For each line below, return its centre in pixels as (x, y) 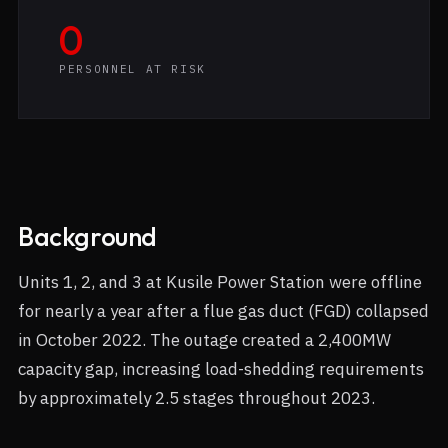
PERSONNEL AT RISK (133, 69)
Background (88, 236)
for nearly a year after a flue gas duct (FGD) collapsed (223, 311)
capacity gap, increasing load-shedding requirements (221, 369)
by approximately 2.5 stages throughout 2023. (196, 398)
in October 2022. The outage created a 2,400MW (204, 340)
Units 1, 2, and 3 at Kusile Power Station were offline (220, 282)
